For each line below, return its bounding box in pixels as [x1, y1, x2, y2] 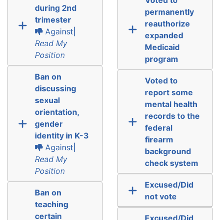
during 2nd [34, 2, 77, 13]
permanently [144, 6, 194, 17]
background [144, 146, 191, 156]
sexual [34, 95, 60, 105]
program [144, 54, 178, 64]
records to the [144, 110, 200, 121]
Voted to [144, 75, 178, 85]
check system [144, 158, 198, 168]
